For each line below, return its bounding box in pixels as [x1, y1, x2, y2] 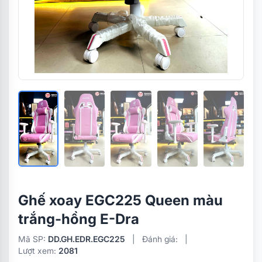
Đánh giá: [142, 234, 178, 244]
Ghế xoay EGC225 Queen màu [18, 192, 223, 209]
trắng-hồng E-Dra [18, 211, 139, 227]
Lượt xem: [18, 246, 58, 256]
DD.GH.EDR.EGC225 [48, 234, 125, 244]
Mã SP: [18, 234, 48, 244]
